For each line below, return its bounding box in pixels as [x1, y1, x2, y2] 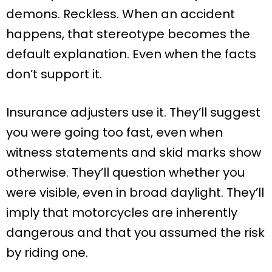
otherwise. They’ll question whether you [6, 163, 245, 181]
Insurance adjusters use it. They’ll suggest [6, 103, 260, 121]
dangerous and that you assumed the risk [6, 223, 265, 241]
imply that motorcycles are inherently [6, 203, 237, 221]
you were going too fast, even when [6, 123, 223, 141]
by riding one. [6, 243, 88, 261]
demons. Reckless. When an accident [6, 5, 235, 22]
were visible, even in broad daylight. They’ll [6, 183, 264, 201]
